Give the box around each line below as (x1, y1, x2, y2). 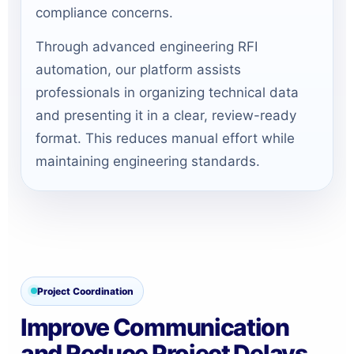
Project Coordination (37, 284, 134, 297)
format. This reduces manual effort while (36, 130, 295, 146)
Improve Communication (21, 312, 289, 341)
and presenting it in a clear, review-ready (36, 107, 296, 123)
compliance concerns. (36, 4, 173, 21)
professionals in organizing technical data (36, 84, 299, 100)
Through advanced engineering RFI (36, 38, 258, 55)
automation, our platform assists (36, 61, 241, 77)
